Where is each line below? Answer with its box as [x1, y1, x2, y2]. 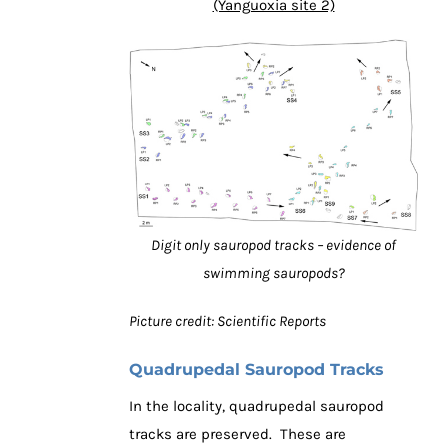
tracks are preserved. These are [129, 424, 346, 443]
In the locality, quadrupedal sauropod [129, 396, 384, 415]
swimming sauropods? [202, 263, 345, 282]
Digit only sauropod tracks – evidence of [151, 235, 396, 254]
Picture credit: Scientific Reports [129, 311, 326, 330]
